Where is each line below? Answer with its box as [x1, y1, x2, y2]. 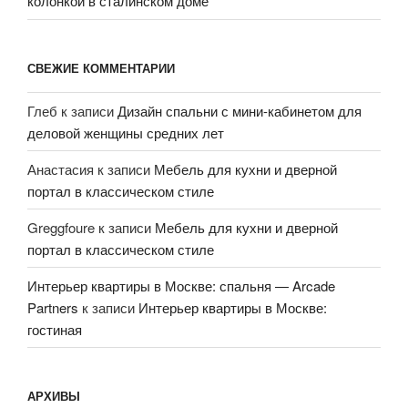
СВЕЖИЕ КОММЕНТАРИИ [27, 58, 175, 76]
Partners [27, 297, 78, 317]
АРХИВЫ [27, 387, 80, 405]
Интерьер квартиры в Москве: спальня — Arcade [27, 275, 335, 295]
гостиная [27, 319, 82, 339]
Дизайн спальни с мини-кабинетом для [117, 100, 362, 120]
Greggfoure [27, 217, 95, 237]
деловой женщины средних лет [27, 122, 224, 142]
